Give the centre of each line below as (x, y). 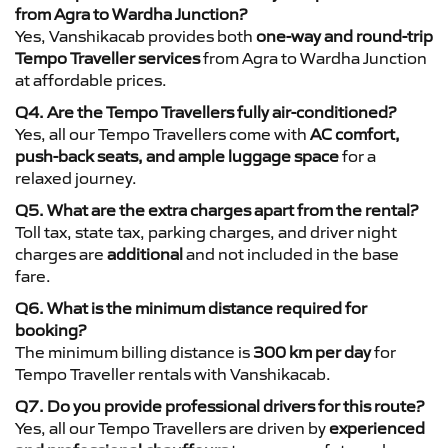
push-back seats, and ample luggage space (177, 155)
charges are (61, 253)
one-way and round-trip (344, 35)
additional (145, 253)
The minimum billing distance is (134, 351)
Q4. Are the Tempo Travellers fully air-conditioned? (205, 111)
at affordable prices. (91, 79)
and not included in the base (291, 253)
